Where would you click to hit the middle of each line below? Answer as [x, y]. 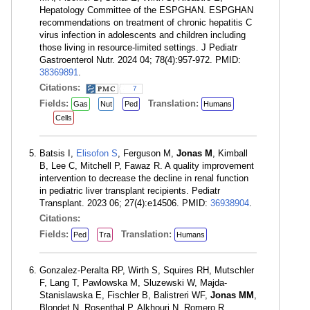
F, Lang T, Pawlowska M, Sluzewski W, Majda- [133, 283]
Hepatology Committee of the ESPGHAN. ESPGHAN [146, 10]
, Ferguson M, [147, 153]
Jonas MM [232, 295]
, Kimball [230, 153]
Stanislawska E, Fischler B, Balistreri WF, [125, 295]
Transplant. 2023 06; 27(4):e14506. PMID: [125, 203]
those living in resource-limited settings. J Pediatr [138, 47]
